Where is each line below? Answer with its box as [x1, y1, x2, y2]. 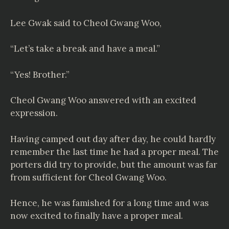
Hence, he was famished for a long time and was [10, 197, 209, 209]
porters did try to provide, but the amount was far [10, 158, 217, 170]
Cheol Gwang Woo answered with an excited [10, 95, 196, 106]
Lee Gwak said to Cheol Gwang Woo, [10, 17, 162, 29]
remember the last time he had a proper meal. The [10, 146, 219, 157]
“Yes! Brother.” [10, 68, 70, 80]
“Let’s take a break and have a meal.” [10, 43, 160, 54]
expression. [10, 107, 58, 119]
